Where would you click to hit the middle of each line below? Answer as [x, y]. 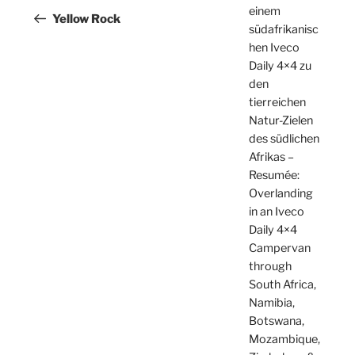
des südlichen [284, 139]
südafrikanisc [284, 30]
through [271, 267]
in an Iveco [277, 212]
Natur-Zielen [281, 121]
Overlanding [281, 194]
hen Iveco [275, 48]
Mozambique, [285, 340]
